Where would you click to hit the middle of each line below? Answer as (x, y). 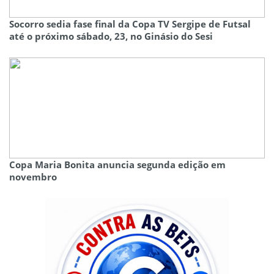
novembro (33, 177)
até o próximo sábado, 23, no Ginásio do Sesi (111, 36)
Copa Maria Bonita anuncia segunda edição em (117, 165)
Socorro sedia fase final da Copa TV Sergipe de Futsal (130, 24)
